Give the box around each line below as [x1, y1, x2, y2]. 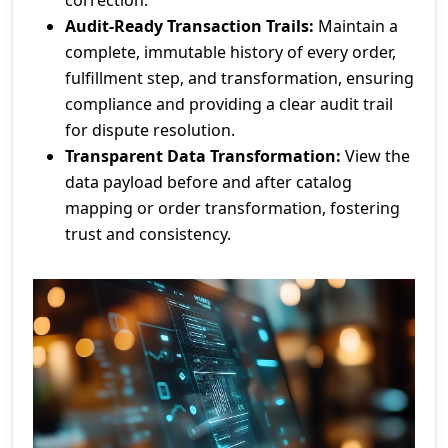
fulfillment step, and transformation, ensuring [65, 66, 414, 89]
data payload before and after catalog [65, 170, 352, 193]
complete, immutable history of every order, [65, 40, 396, 63]
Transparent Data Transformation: [65, 144, 341, 167]
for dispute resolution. [65, 118, 235, 141]
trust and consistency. [65, 222, 231, 245]
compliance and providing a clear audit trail [65, 92, 393, 115]
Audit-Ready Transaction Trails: [65, 14, 314, 37]
